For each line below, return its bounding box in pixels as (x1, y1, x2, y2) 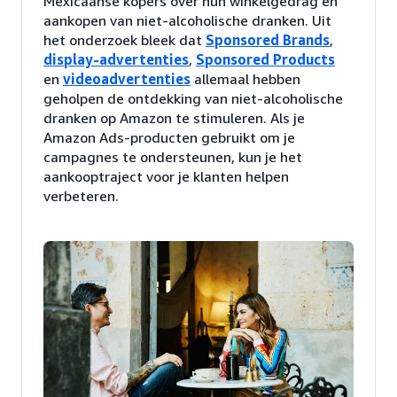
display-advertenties (43, 50, 189, 68)
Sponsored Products (196, 50, 335, 68)
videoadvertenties (63, 69, 191, 88)
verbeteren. (43, 186, 119, 205)
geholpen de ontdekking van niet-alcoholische (43, 89, 343, 107)
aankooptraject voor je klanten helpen (43, 167, 289, 185)
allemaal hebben (191, 69, 300, 88)
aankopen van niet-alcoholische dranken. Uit (43, 11, 331, 29)
